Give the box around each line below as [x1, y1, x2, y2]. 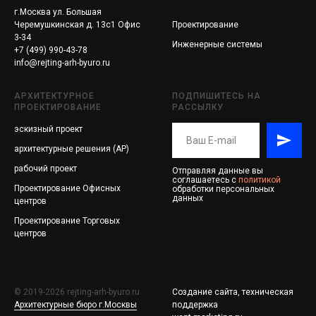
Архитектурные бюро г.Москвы [14, 300, 137, 310]
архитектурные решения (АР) [14, 144, 129, 154]
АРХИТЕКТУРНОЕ [14, 91, 95, 102]
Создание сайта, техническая [172, 287, 293, 298]
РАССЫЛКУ [172, 102, 224, 113]
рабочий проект [14, 164, 77, 174]
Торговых [83, 216, 120, 226]
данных [172, 193, 203, 204]
